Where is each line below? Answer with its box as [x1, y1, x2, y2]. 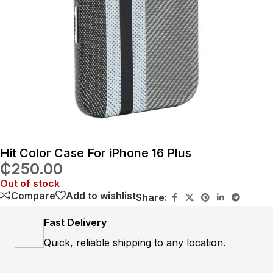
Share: [136, 191, 167, 204]
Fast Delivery [44, 216, 107, 229]
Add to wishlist [66, 189, 136, 202]
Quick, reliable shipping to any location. [44, 236, 225, 249]
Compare [11, 189, 55, 202]
